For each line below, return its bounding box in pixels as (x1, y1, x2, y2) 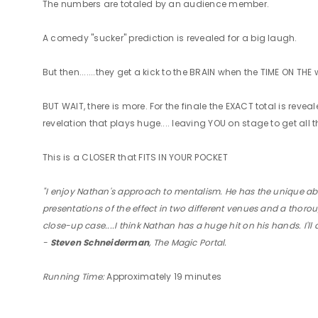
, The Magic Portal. (149, 236, 227, 248)
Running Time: (43, 270, 105, 283)
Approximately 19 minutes (106, 270, 222, 283)
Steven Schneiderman (50, 236, 150, 248)
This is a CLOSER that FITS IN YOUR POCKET (43, 151, 228, 163)
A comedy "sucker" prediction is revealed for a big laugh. (43, 32, 297, 44)
